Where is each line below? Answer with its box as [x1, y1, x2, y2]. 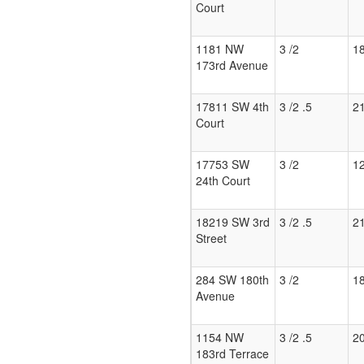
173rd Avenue [196, 57, 268, 74]
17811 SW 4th [196, 98, 269, 115]
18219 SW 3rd [196, 214, 270, 231]
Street [196, 230, 227, 247]
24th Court [196, 172, 250, 189]
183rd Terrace [196, 345, 269, 362]
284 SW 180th [196, 271, 269, 288]
